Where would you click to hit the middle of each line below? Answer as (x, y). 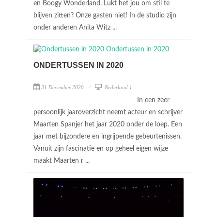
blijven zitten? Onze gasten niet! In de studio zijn (105, 15)
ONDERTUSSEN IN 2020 (78, 65)
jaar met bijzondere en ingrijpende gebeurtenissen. (108, 137)
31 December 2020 (62, 87)
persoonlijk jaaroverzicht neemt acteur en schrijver (108, 112)
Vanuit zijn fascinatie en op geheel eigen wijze (101, 149)
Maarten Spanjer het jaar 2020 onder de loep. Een (108, 124)
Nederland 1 (118, 87)
